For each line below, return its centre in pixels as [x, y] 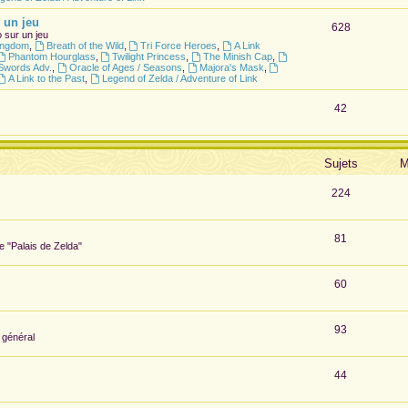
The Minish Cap [238, 56]
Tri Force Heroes [179, 45]
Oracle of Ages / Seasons [125, 67]
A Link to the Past [46, 78]
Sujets [341, 163]
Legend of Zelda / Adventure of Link [179, 78]
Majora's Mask [231, 67]
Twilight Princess [149, 56]
